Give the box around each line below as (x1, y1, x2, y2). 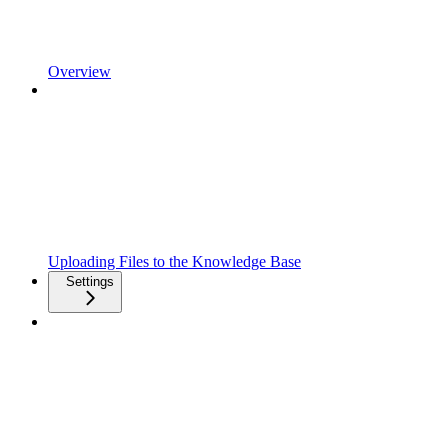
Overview (48, 63, 111, 80)
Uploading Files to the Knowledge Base (48, 253, 301, 270)
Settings (66, 274, 114, 289)
